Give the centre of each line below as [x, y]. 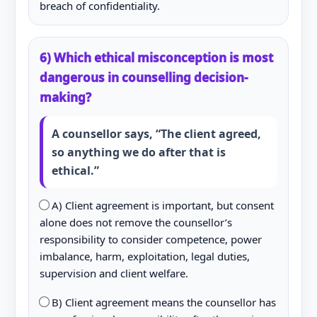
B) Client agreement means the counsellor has [162, 302]
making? [65, 97]
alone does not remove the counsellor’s [136, 222]
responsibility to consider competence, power [150, 239]
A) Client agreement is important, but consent [161, 205]
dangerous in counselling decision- [144, 77]
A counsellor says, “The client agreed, [156, 133]
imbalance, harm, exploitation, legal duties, [144, 256]
